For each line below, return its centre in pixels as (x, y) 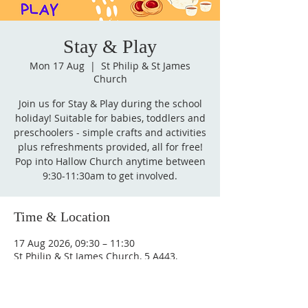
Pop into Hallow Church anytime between (110, 161)
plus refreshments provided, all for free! (110, 147)
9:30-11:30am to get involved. (110, 176)
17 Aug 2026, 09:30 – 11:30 (74, 243)
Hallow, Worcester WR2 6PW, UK (86, 269)
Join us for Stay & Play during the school (110, 103)
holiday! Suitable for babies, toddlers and (110, 118)
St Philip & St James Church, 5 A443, (96, 256)
